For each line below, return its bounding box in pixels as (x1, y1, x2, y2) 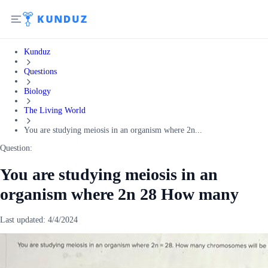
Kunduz (24, 47, 50, 56)
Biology (24, 86, 51, 96)
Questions (24, 66, 57, 76)
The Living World (24, 106, 86, 115)
